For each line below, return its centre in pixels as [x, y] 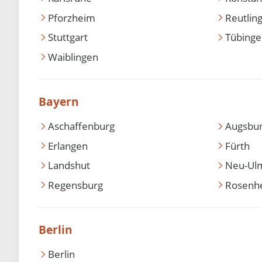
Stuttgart [68, 37]
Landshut [69, 166]
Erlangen [68, 146]
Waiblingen [73, 57]
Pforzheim [72, 18]
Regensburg [76, 185]
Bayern [59, 101]
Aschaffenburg [82, 126]
